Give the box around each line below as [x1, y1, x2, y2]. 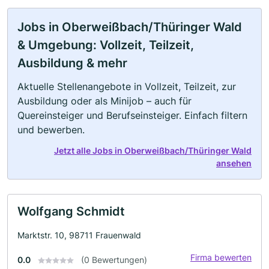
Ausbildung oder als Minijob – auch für [17, 94, 192, 107]
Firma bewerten [190, 252, 252, 262]
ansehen [216, 157, 252, 168]
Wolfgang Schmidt [17, 204, 125, 219]
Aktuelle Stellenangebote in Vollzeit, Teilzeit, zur [17, 80, 236, 92]
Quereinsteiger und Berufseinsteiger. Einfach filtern [17, 109, 247, 121]
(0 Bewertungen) [81, 254, 147, 265]
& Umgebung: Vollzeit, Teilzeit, [17, 37, 194, 52]
